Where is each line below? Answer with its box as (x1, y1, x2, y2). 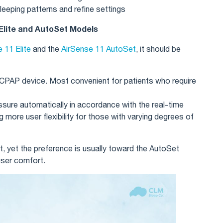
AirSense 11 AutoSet (61, 44, 136, 53)
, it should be (136, 44, 181, 53)
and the (31, 44, 61, 53)
